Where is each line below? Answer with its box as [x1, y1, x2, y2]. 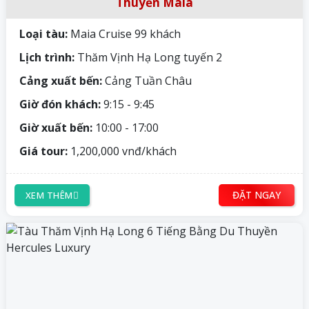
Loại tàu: [17, 26, 68, 42]
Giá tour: [17, 143, 68, 159]
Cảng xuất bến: [17, 73, 102, 89]
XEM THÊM [26, 188, 73, 201]
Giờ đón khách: [17, 97, 101, 112]
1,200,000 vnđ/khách [68, 143, 177, 159]
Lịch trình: [17, 50, 77, 66]
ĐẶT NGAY [232, 188, 281, 202]
